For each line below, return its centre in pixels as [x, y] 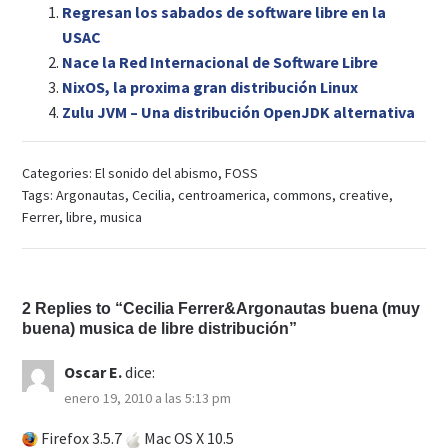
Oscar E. [93, 372]
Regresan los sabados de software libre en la [224, 12]
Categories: [59, 173]
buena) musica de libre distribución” [160, 328]
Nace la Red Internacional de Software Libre [220, 62]
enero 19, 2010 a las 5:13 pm [148, 398]
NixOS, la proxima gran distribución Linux [210, 87]
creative [364, 195]
